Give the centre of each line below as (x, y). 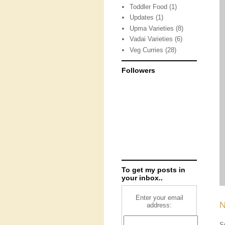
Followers (138, 70)
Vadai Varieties (151, 39)
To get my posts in (153, 170)
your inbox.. (142, 178)
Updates (142, 18)
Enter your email (159, 198)
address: (159, 205)
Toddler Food (149, 7)
